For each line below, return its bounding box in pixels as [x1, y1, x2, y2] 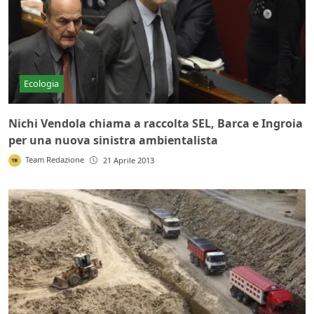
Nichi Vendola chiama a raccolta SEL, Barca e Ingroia [8, 116, 303, 132]
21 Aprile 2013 [103, 155, 155, 166]
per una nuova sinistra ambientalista [8, 132, 218, 149]
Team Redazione [25, 154, 85, 165]
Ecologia [24, 76, 60, 90]
